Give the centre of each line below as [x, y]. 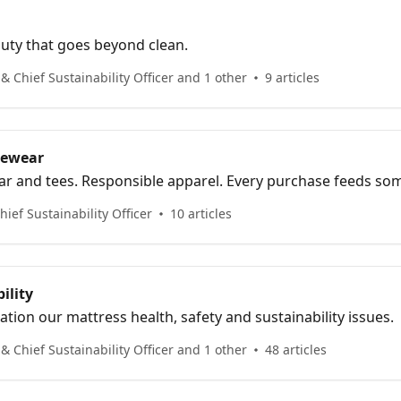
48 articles [296, 349]
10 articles [201, 213]
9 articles [292, 77]
